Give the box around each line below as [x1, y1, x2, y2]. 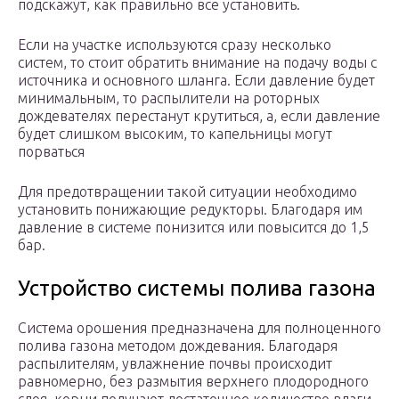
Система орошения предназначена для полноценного [18, 320, 381, 337]
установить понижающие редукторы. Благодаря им [18, 201, 362, 218]
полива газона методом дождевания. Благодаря [18, 338, 338, 354]
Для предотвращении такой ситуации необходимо [18, 183, 357, 200]
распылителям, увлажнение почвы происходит [18, 355, 332, 372]
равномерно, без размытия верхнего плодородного [18, 373, 369, 390]
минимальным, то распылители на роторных [18, 90, 320, 107]
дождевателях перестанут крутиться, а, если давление [18, 108, 380, 125]
